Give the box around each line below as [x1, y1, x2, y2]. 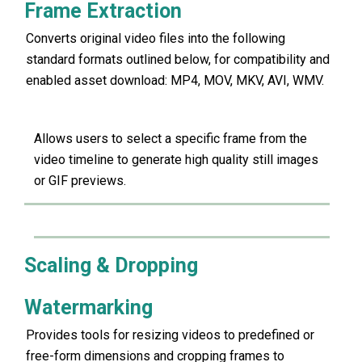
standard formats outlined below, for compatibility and [26, 52, 330, 68]
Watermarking [24, 296, 153, 320]
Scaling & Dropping [24, 254, 198, 278]
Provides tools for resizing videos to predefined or [26, 327, 314, 343]
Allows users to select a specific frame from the [34, 130, 307, 146]
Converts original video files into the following [26, 31, 285, 47]
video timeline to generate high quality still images [34, 151, 318, 167]
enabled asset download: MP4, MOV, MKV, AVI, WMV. [26, 73, 324, 89]
